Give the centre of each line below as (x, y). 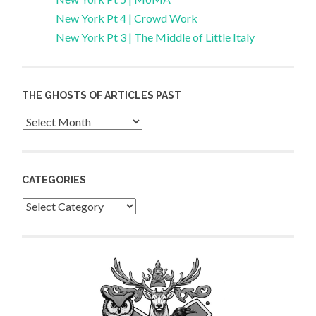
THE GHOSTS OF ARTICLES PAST (102, 96)
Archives (43, 121)
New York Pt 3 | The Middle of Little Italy (156, 37)
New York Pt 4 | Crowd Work (127, 18)
